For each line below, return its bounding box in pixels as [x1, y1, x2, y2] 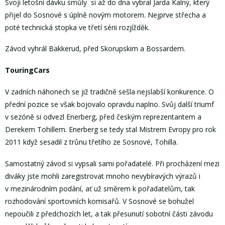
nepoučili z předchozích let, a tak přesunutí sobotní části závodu [5, 208, 213, 218]
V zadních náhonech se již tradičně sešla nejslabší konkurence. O [5, 86, 214, 96]
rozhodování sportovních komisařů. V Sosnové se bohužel [5, 196, 194, 206]
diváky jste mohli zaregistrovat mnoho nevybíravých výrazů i [5, 171, 200, 181]
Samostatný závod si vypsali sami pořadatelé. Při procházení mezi [5, 158, 219, 168]
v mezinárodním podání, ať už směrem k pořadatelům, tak [5, 183, 195, 193]
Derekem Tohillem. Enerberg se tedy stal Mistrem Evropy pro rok [5, 124, 216, 134]
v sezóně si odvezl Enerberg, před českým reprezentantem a [5, 111, 201, 122]
